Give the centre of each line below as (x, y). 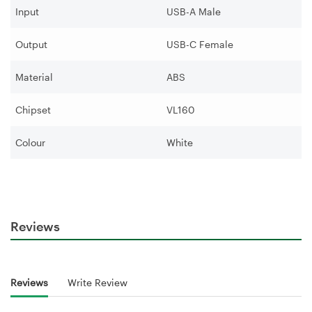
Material (34, 77)
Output (33, 44)
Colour (30, 142)
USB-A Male (194, 11)
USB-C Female (200, 44)
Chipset (33, 109)
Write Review (97, 283)
